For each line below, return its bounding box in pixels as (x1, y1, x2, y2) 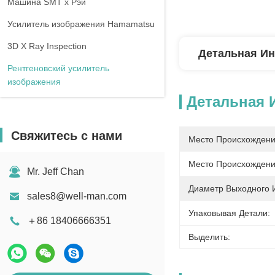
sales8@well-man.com (27, 191, 126, 201)
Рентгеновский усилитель (7, 63, 109, 73)
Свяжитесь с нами (11, 129, 122, 142)
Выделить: (188, 232, 230, 242)
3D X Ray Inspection (7, 41, 87, 51)
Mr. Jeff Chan (27, 166, 84, 177)
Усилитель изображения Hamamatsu (7, 19, 155, 29)
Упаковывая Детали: (188, 208, 270, 218)
